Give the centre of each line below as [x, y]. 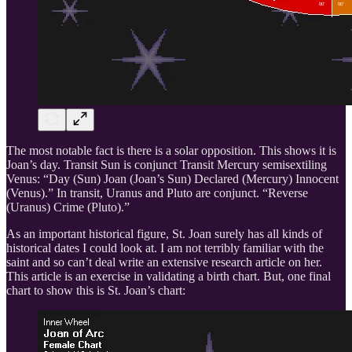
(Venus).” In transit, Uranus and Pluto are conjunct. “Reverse [157, 192]
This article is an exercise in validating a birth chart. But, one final [169, 276]
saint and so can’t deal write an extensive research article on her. [164, 262]
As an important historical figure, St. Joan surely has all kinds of [164, 233]
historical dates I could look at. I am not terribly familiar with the [165, 247]
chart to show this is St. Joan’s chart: [96, 290]
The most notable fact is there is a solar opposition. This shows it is [171, 150]
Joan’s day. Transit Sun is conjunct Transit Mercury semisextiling [167, 164]
